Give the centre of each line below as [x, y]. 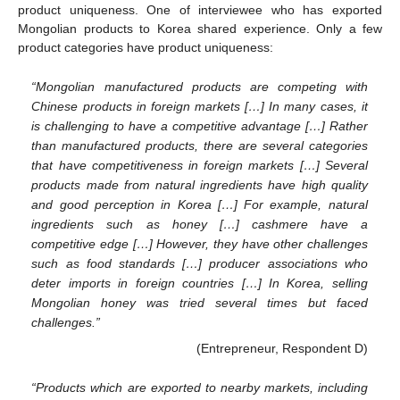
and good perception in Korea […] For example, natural [200, 204]
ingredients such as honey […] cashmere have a [200, 224]
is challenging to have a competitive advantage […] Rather [200, 125]
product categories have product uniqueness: [146, 48]
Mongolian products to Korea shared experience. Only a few [200, 29]
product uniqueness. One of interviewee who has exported [200, 10]
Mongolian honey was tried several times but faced [200, 302]
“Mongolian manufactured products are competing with [200, 86]
